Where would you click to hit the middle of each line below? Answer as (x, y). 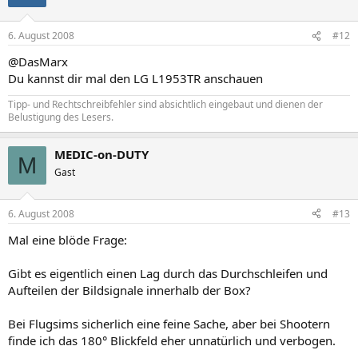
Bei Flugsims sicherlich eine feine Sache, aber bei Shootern (169, 323)
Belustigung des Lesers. (61, 117)
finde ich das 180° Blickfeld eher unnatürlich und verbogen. (172, 340)
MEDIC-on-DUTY (101, 154)
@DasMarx (38, 62)
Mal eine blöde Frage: (68, 239)
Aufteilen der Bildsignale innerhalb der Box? (129, 290)
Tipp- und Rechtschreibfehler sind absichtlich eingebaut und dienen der (165, 104)
